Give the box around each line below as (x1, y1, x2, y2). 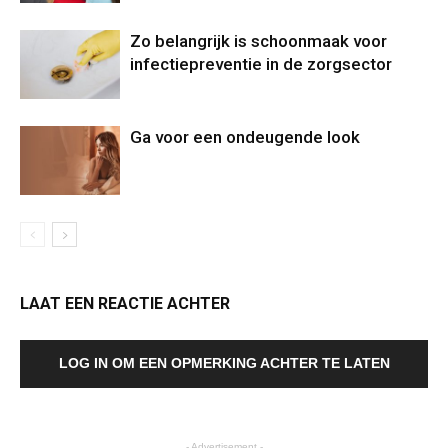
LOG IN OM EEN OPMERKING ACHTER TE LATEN (58, 355, 390, 371)
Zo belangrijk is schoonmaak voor (130, 31, 387, 51)
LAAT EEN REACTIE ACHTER (20, 294, 230, 313)
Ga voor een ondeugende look (130, 127, 360, 147)
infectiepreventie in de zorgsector (130, 54, 392, 74)
